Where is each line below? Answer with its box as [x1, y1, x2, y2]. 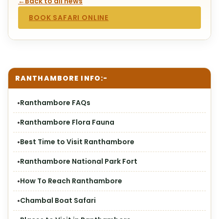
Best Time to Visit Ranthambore [20, 137, 134, 147]
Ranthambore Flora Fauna [20, 117, 114, 127]
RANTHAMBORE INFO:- [15, 73, 108, 83]
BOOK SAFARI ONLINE [29, 13, 109, 22]
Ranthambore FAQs [20, 98, 90, 108]
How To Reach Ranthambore [20, 176, 122, 186]
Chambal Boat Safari [20, 196, 96, 205]
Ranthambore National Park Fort [20, 156, 137, 166]
